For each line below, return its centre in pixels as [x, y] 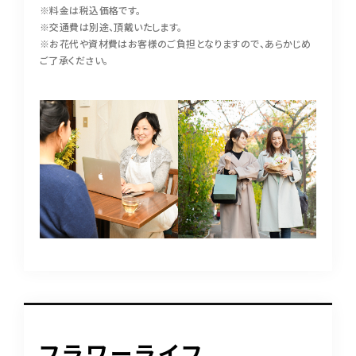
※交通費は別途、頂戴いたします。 [111, 27]
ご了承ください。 [74, 60]
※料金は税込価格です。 [91, 10]
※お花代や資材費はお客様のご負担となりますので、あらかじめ [176, 43]
